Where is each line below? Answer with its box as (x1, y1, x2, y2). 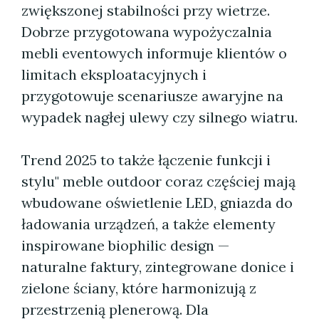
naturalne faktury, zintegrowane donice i (21, 258, 294, 276)
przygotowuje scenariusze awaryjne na (21, 87, 283, 105)
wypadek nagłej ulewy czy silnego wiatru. (21, 108, 298, 126)
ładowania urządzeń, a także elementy (21, 215, 276, 233)
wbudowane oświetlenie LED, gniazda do (21, 194, 293, 211)
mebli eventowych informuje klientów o (21, 44, 287, 62)
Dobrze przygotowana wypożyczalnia (21, 23, 272, 41)
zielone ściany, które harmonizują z (21, 279, 256, 297)
